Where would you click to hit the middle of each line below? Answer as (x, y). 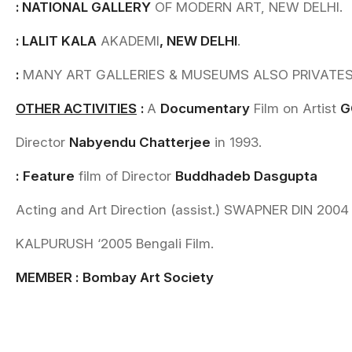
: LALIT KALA (56, 41)
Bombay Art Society (148, 277)
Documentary (205, 108)
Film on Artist (295, 108)
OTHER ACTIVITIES (76, 108)
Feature (49, 176)
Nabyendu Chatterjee (140, 142)
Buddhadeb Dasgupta (246, 176)
